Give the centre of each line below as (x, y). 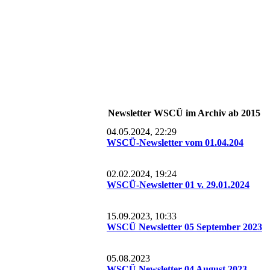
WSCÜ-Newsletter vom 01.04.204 (175, 143)
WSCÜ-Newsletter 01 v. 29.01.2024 (178, 185)
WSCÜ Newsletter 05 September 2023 (184, 227)
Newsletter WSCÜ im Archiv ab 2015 (184, 113)
